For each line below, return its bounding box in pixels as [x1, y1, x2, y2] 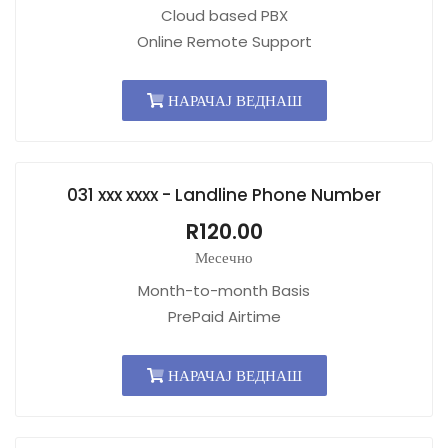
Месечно [195, 247, 253, 268]
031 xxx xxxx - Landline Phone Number [67, 183, 381, 207]
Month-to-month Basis [138, 280, 310, 301]
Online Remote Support [136, 31, 312, 52]
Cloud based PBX [160, 5, 288, 26]
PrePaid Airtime [167, 306, 281, 327]
